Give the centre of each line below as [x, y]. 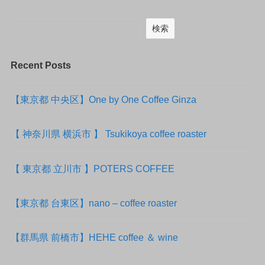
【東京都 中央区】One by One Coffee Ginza [103, 100]
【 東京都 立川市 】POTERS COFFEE [92, 168]
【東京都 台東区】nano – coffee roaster [93, 203]
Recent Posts [41, 65]
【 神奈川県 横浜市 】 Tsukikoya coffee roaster [108, 134]
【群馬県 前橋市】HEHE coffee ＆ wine [94, 237]
